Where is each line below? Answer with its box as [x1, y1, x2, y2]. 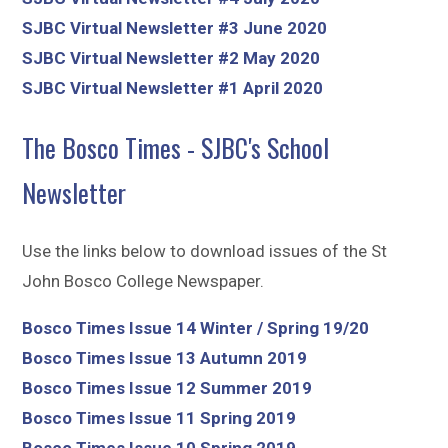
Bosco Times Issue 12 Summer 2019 [22, 377, 313, 398]
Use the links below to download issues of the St [22, 240, 388, 261]
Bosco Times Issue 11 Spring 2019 [22, 407, 297, 428]
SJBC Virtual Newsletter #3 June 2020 [22, 18, 328, 39]
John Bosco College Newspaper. [22, 270, 265, 291]
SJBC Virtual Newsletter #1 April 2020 [22, 78, 324, 99]
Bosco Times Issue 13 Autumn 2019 [22, 347, 308, 368]
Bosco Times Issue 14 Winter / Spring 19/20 [22, 317, 370, 338]
